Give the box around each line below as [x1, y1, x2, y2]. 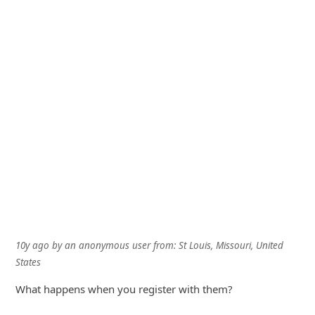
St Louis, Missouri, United [178, 239, 283, 252]
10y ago [15, 239, 49, 252]
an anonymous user [64, 239, 150, 252]
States [15, 256, 41, 269]
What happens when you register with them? [15, 282, 233, 297]
